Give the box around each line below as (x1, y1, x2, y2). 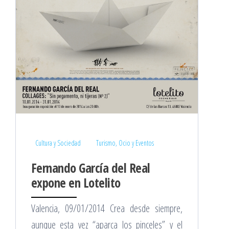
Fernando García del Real (31, 158, 150, 176)
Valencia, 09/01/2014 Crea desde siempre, (31, 201, 182, 215)
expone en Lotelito (31, 173, 121, 191)
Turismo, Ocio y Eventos (96, 138, 154, 148)
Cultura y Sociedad (35, 138, 81, 148)
